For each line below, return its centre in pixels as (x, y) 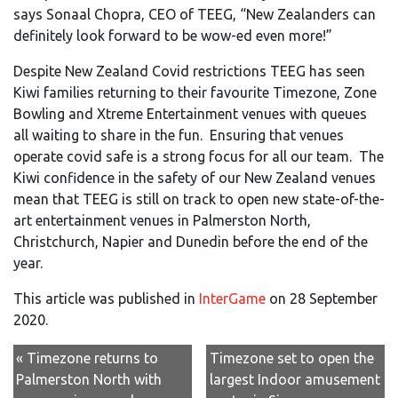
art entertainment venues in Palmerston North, (162, 220)
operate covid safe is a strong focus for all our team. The (199, 156)
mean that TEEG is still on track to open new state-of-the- (199, 199)
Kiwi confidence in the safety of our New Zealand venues (195, 177)
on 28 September (323, 298)
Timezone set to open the (291, 358)
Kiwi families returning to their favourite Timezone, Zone (195, 92)
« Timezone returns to (88, 358)
